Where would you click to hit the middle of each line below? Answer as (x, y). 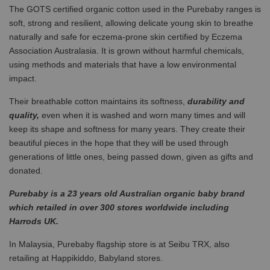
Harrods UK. (35, 221)
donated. (26, 170)
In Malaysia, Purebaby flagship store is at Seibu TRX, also (119, 244)
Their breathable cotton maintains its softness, (98, 101)
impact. (24, 78)
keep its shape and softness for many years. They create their (127, 129)
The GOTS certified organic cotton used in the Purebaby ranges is (135, 9)
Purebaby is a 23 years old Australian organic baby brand (127, 193)
